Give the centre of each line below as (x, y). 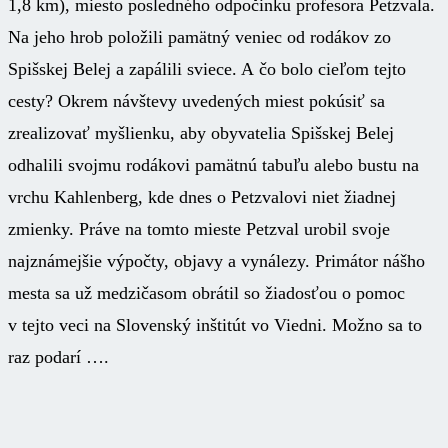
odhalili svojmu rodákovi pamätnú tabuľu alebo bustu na (213, 164)
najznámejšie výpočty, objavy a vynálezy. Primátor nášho (216, 260)
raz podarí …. (58, 356)
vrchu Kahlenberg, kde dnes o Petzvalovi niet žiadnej (202, 196)
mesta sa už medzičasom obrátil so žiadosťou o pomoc (206, 292)
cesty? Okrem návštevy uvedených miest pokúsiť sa (196, 100)
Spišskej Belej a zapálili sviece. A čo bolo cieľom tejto (207, 68)
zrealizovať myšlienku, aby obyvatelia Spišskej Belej (201, 132)
